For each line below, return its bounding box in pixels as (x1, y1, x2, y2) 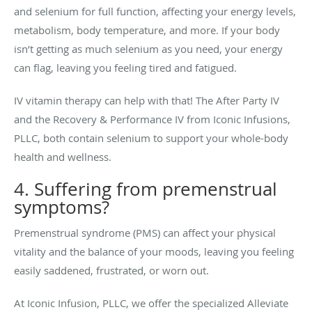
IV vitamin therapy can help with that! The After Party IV (14, 93, 279, 107)
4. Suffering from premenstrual (14, 176, 277, 201)
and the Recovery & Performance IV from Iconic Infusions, (14, 111, 290, 126)
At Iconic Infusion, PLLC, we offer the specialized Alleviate (14, 295, 288, 310)
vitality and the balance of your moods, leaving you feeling (14, 244, 294, 258)
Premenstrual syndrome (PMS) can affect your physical (14, 225, 276, 240)
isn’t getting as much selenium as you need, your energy (14, 41, 283, 56)
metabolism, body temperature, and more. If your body (14, 22, 280, 37)
